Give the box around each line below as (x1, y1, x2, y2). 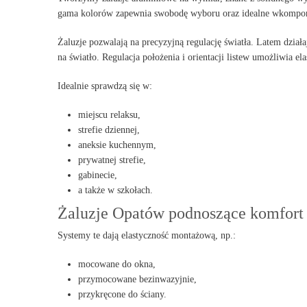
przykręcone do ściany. (78, 289, 167, 299)
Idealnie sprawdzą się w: (58, 81, 152, 91)
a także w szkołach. (78, 185, 153, 195)
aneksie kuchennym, (78, 140, 156, 150)
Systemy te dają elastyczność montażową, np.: (58, 230, 236, 241)
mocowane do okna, (78, 259, 156, 269)
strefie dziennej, (78, 125, 140, 135)
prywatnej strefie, (78, 155, 146, 165)
